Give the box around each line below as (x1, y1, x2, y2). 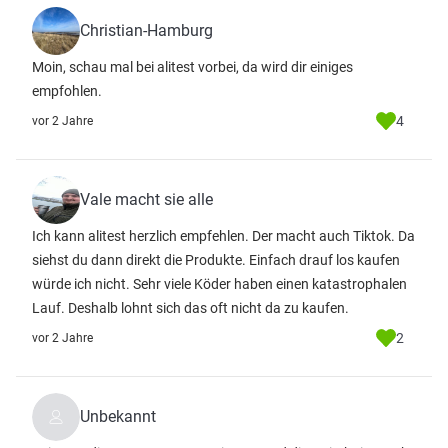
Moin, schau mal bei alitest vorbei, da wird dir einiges (32, 59, 353, 75)
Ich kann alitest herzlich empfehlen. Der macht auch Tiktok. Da (32, 228, 415, 244)
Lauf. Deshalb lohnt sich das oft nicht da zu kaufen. (32, 300, 349, 316)
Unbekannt (80, 407, 156, 426)
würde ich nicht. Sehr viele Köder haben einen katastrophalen (32, 276, 407, 292)
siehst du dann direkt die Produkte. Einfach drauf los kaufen (32, 252, 400, 268)
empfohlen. (32, 83, 102, 99)
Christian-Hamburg (80, 21, 213, 40)
